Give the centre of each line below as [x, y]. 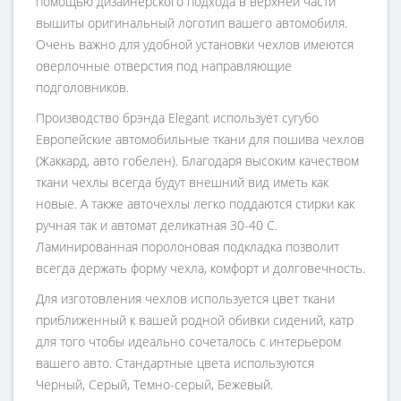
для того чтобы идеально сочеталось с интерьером [188, 341]
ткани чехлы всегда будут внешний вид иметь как [182, 182]
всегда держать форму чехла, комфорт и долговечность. [200, 268]
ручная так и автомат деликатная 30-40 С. [157, 225]
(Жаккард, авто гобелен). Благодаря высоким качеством [197, 161]
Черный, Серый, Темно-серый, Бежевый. [154, 384]
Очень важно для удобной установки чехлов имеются [195, 44]
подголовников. [82, 87]
